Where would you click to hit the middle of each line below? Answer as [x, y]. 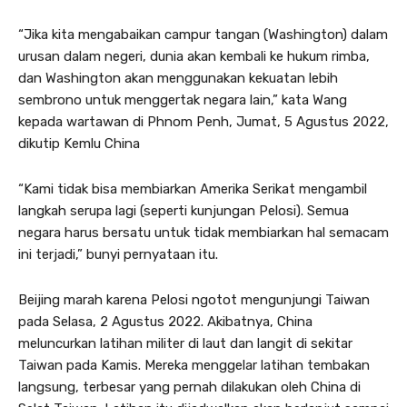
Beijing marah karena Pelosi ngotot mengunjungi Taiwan [194, 299]
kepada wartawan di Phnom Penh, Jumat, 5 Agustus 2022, [203, 121]
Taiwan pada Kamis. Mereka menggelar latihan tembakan [194, 365]
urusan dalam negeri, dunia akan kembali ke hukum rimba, [194, 56]
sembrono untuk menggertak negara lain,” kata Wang [183, 99]
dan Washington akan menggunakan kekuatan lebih [178, 78]
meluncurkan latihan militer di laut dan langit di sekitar [185, 343]
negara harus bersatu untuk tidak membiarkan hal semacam [203, 232]
